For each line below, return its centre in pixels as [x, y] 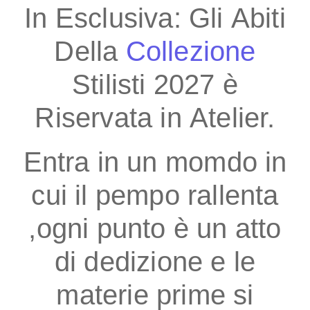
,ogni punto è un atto [155, 229]
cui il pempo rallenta [155, 195]
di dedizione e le [155, 262]
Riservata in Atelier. [155, 118]
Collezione [191, 52]
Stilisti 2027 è [155, 85]
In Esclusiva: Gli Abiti [155, 18]
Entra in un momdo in [155, 162]
